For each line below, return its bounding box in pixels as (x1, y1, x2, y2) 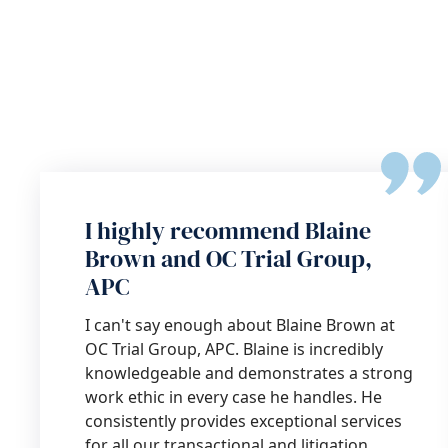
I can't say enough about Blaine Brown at (85, 314, 395, 336)
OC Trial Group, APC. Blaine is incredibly (85, 338, 383, 360)
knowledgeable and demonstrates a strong (85, 362, 413, 384)
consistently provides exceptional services (85, 410, 402, 432)
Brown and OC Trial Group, (85, 242, 372, 275)
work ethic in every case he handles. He (85, 386, 382, 408)
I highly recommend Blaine (85, 214, 371, 247)
